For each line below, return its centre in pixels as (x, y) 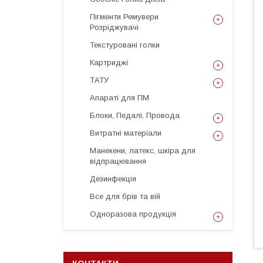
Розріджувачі (114, 27)
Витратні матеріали (126, 133)
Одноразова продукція (133, 214)
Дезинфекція (113, 179)
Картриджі (109, 63)
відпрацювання (118, 161)
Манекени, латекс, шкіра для (143, 151)
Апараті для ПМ (119, 98)
